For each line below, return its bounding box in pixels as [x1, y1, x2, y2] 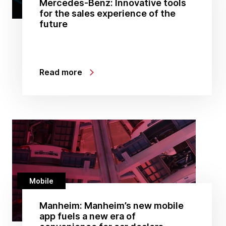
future [39, 19, 68, 29]
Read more [39, 67, 82, 77]
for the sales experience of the [39, 8, 176, 19]
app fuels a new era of [39, 211, 136, 221]
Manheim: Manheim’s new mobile [39, 200, 184, 211]
